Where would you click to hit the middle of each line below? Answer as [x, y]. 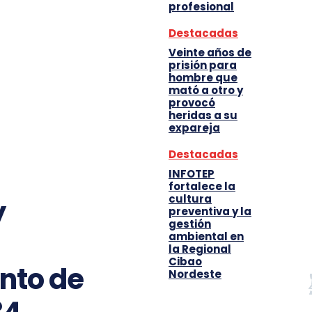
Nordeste [195, 274]
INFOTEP [192, 174]
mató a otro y [206, 90]
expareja [194, 128]
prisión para [203, 65]
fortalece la [202, 186]
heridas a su [203, 115]
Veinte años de [210, 53]
